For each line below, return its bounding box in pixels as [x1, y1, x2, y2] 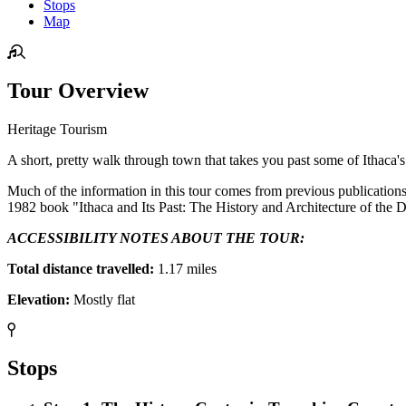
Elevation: [7, 291, 73, 307]
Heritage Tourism [7, 121, 107, 137]
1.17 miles [158, 260, 217, 276]
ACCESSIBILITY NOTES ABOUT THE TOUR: [7, 229, 304, 246]
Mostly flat [73, 291, 135, 307]
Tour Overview [7, 78, 149, 102]
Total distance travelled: [7, 260, 158, 276]
